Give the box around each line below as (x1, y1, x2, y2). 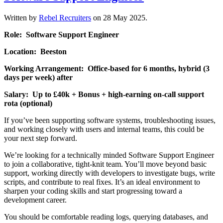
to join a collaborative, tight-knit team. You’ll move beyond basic (4, 159, 207, 168)
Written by (4, 13, 39, 22)
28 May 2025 (103, 13, 145, 22)
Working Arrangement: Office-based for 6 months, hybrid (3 (4, 64, 210, 73)
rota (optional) (4, 99, 52, 108)
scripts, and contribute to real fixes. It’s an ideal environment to (4, 177, 200, 186)
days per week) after (4, 73, 73, 82)
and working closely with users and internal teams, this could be (4, 124, 204, 133)
